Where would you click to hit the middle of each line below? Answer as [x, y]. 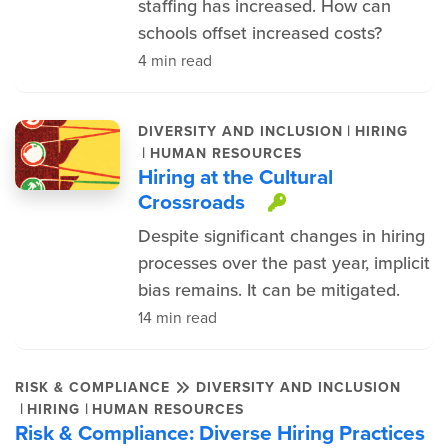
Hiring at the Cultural [235, 176]
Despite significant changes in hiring [281, 236]
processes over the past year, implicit [283, 263]
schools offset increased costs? [259, 33]
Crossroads [193, 201]
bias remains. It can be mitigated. [268, 290]
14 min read [177, 317]
